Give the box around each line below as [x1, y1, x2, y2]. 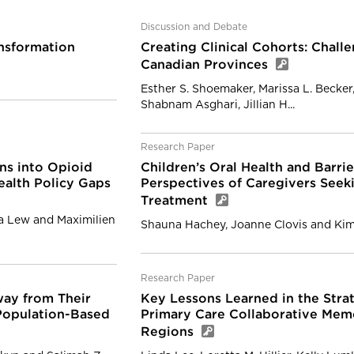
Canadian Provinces [141, 59, 272, 71]
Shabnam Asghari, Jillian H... [141, 100, 295, 111]
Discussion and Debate [141, 22, 247, 32]
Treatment [141, 195, 212, 207]
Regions [141, 326, 198, 338]
